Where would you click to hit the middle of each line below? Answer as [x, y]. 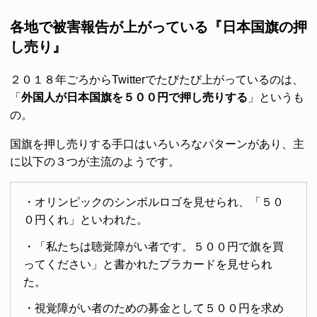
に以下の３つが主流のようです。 [95, 162]
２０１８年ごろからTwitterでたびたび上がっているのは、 [157, 80]
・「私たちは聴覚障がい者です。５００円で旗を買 [153, 246]
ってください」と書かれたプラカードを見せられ [148, 264]
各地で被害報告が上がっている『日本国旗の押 [158, 27]
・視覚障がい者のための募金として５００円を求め [153, 309]
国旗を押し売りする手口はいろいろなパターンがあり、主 [157, 144]
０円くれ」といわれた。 [85, 219]
